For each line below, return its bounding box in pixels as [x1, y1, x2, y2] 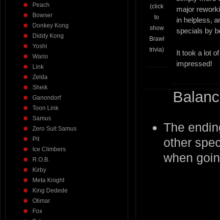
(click [150, 3, 164, 10]
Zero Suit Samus [32, 125, 77, 132]
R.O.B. [32, 156, 50, 163]
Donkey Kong [32, 22, 69, 29]
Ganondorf [32, 94, 61, 101]
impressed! [176, 59, 212, 68]
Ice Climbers [32, 146, 66, 153]
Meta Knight [32, 177, 64, 184]
